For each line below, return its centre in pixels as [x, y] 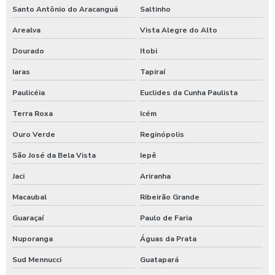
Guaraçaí [28, 218]
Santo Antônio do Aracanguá [65, 9]
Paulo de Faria [166, 218]
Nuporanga [33, 239]
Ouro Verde [34, 134]
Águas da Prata [168, 239]
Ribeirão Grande [169, 197]
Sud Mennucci [37, 260]
